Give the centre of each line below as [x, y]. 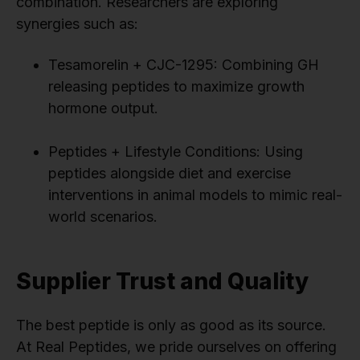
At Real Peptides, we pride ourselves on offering [176, 347]
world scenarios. [103, 217]
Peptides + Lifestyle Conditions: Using [176, 152]
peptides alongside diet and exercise [170, 174]
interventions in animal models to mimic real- [195, 195]
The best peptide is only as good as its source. [171, 325]
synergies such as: [77, 24]
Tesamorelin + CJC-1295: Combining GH [184, 65]
